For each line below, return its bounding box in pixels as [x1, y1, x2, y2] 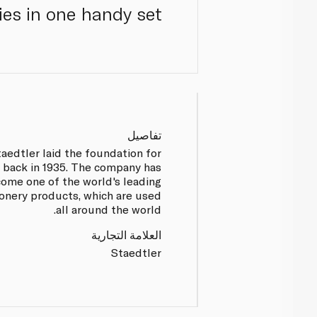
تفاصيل [127, 127, 162, 142]
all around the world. [56, 202, 162, 216]
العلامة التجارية [91, 227, 162, 241]
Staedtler [111, 245, 162, 259]
